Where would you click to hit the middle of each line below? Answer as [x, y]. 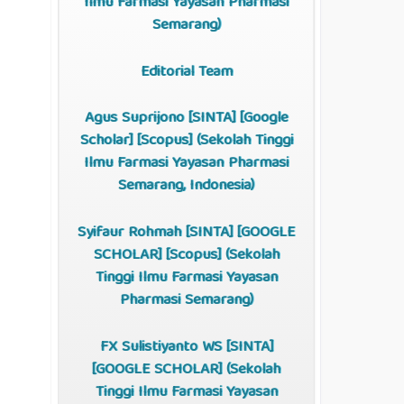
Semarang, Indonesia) [186, 187]
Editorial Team [186, 72]
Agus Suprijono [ [138, 119]
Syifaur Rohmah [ [133, 234]
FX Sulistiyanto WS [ [165, 347]
